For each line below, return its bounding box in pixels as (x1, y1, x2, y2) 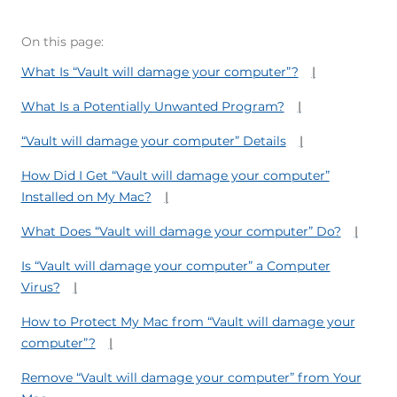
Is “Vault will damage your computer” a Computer (20, 258, 331, 275)
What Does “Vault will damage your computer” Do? (20, 223, 341, 240)
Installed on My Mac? (20, 189, 152, 206)
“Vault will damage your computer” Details (20, 133, 286, 150)
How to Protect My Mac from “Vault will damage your (20, 314, 355, 331)
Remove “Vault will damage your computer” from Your (20, 370, 362, 386)
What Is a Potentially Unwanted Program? (20, 98, 284, 115)
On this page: (20, 34, 104, 51)
